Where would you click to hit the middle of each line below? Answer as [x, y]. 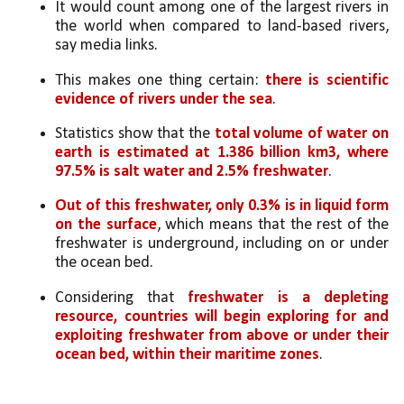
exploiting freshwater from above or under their [222, 335]
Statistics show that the [135, 134]
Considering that [122, 298]
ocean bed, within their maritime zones [188, 354]
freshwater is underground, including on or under [222, 244]
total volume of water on [301, 134]
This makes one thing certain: [161, 80]
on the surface [106, 225]
